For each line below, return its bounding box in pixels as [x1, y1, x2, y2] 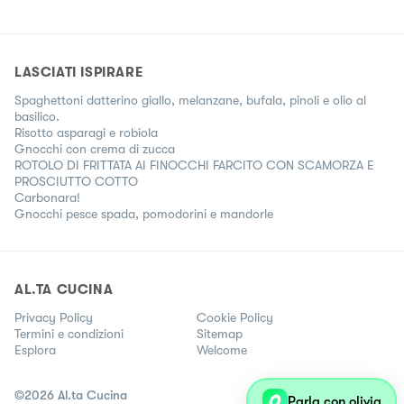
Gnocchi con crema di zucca [14, 142, 175, 157]
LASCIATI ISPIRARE [14, 64, 143, 81]
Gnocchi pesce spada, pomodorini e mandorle [14, 207, 273, 222]
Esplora [14, 343, 56, 358]
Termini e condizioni [14, 326, 124, 342]
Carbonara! [14, 190, 80, 206]
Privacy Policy [14, 310, 93, 326]
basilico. [14, 109, 60, 124]
